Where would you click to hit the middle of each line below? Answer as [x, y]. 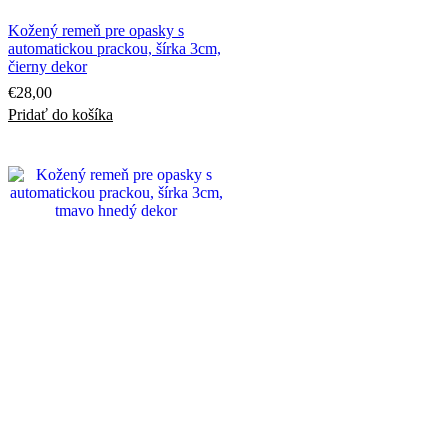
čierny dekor [47, 66]
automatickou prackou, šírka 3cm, [114, 48]
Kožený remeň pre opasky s [96, 30]
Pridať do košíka [60, 114]
